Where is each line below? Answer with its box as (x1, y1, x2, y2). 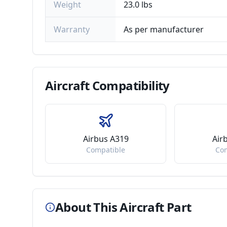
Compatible (86, 145, 126, 155)
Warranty (54, 24, 90, 35)
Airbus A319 (83, 133, 129, 144)
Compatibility (89, 77, 170, 94)
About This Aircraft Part (55, 199, 192, 215)
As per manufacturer (124, 24, 204, 35)
